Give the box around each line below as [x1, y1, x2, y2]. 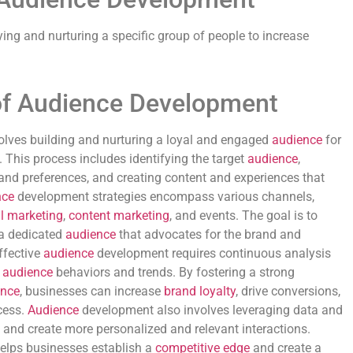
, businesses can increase [20, 284, 164, 299]
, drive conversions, [236, 284, 340, 299]
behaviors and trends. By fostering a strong [53, 265, 295, 280]
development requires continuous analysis [94, 246, 331, 261]
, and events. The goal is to [169, 208, 318, 223]
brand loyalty [164, 284, 236, 299]
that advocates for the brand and [116, 227, 301, 242]
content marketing [69, 208, 169, 223]
